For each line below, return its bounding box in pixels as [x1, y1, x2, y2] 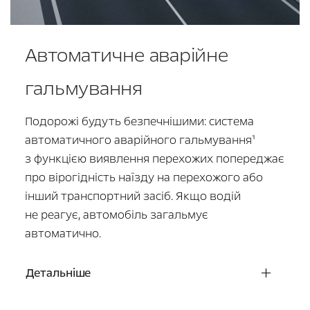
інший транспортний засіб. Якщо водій [24, 188, 241, 204]
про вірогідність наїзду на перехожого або [24, 169, 263, 185]
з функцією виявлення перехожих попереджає [24, 150, 284, 167]
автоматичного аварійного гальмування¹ [24, 131, 255, 148]
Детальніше [25, 264, 91, 281]
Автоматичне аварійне [24, 42, 228, 69]
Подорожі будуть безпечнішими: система [24, 113, 254, 129]
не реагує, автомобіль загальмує [24, 206, 208, 223]
